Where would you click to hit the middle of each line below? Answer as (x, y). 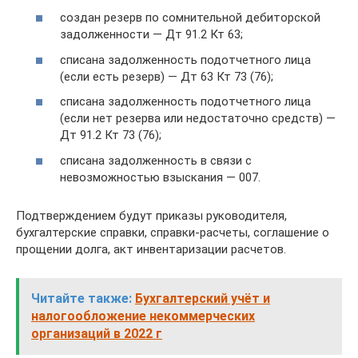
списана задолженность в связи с (156, 160)
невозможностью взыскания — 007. (160, 177)
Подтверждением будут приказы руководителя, (151, 215)
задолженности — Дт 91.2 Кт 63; (151, 34)
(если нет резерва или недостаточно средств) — (198, 118)
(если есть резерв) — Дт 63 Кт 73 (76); (167, 76)
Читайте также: (82, 298)
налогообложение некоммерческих (143, 316)
